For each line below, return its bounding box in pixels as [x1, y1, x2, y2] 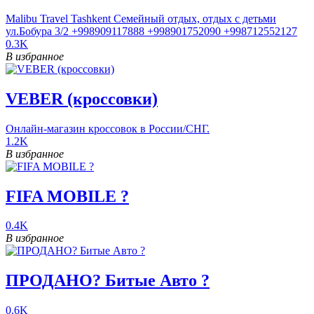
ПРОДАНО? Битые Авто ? [6, 271, 210, 290]
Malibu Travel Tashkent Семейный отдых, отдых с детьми [6, 12, 276, 25]
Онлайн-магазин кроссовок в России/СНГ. [6, 122, 210, 135]
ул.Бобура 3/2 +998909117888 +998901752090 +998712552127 [6, 25, 297, 37]
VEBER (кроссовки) [6, 89, 158, 108]
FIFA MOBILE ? [6, 186, 129, 205]
